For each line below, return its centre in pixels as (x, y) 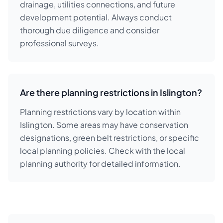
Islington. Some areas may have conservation (104, 125)
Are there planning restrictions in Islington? (111, 92)
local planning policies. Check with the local (103, 151)
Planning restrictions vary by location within (100, 112)
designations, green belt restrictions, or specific (110, 138)
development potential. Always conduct (96, 17)
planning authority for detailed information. (100, 164)
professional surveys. (59, 43)
